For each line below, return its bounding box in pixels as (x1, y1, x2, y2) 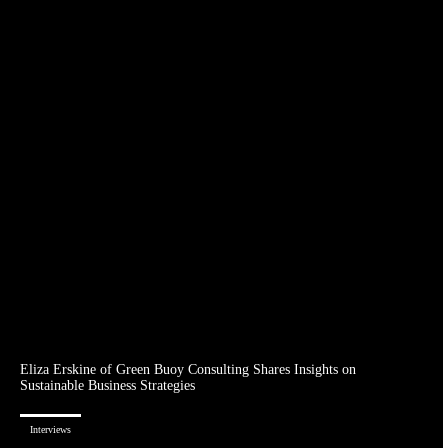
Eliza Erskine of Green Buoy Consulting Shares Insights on (20, 362, 356, 378)
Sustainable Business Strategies (20, 378, 195, 394)
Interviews (30, 424, 71, 436)
